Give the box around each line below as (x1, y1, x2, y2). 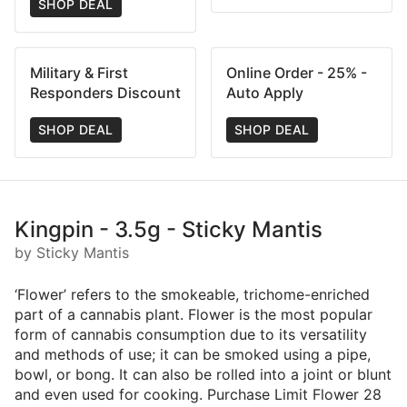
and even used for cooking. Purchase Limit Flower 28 (15, 384, 382, 403)
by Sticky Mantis (15, 243, 129, 262)
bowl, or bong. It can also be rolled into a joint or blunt (15, 364, 392, 383)
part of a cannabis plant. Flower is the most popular (15, 304, 372, 323)
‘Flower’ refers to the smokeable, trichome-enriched (15, 284, 370, 303)
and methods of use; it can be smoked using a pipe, (15, 344, 371, 363)
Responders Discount (30, 83, 181, 102)
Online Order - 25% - (226, 63, 367, 82)
